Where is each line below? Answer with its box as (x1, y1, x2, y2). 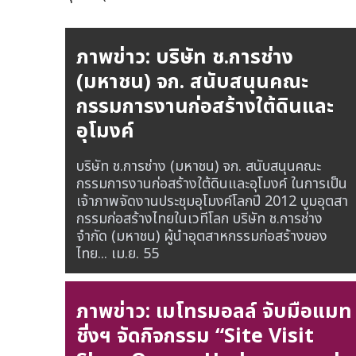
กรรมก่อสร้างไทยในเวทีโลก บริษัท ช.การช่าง (75, 207, 323, 230)
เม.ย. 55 (110, 242, 159, 265)
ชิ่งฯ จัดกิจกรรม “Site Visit (75, 320, 314, 351)
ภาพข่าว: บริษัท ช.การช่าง (75, 42, 293, 73)
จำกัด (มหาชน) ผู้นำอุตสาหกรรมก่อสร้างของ (75, 225, 327, 247)
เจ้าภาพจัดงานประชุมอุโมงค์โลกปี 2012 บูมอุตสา (75, 190, 348, 212)
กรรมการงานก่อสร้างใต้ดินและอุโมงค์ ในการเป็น (75, 172, 347, 195)
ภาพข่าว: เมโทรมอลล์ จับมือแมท (75, 296, 352, 327)
